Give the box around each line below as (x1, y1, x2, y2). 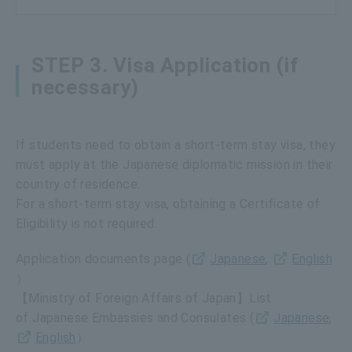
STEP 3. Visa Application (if (31, 53, 299, 77)
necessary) (31, 75, 139, 99)
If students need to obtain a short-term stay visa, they (16, 137, 335, 152)
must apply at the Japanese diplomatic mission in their (16, 156, 333, 172)
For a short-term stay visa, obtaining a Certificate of (16, 196, 321, 211)
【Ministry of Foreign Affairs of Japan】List (16, 290, 272, 306)
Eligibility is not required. (16, 215, 158, 231)
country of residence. (16, 176, 144, 192)
